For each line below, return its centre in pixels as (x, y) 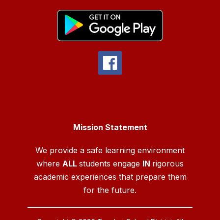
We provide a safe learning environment (110, 150)
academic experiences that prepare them (110, 177)
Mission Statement (110, 127)
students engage (111, 163)
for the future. (110, 190)
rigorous (168, 163)
